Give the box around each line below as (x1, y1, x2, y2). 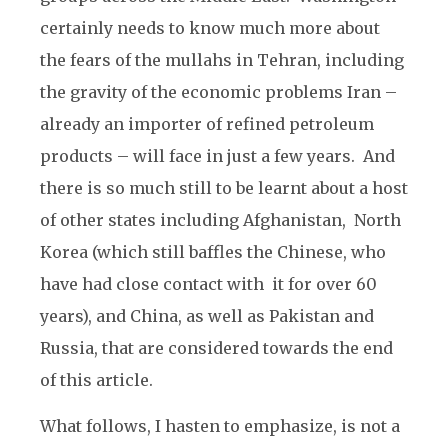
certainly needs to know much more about (40, 18, 380, 38)
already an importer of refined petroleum (40, 114, 374, 134)
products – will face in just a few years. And (40, 146, 395, 166)
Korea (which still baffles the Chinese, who (40, 242, 386, 262)
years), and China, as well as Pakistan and (40, 306, 374, 326)
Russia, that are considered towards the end (40, 338, 393, 358)
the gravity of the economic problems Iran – (40, 82, 397, 102)
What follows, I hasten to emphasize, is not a (40, 416, 400, 436)
